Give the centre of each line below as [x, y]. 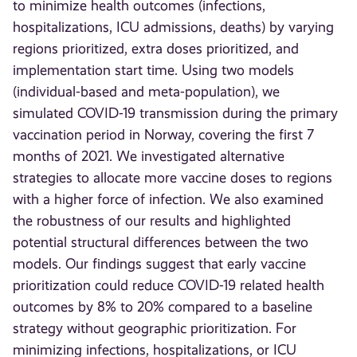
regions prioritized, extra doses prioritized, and [156, 49]
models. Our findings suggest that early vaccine [160, 264]
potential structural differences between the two [161, 243]
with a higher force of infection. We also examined [169, 200]
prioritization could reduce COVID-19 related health [169, 286]
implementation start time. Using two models [154, 71]
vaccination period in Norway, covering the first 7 [164, 135]
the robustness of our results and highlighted [152, 221]
